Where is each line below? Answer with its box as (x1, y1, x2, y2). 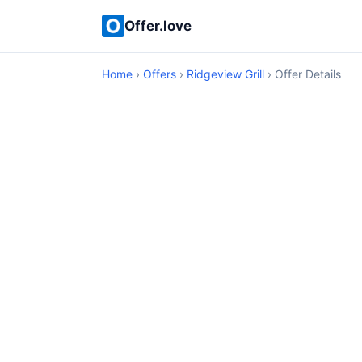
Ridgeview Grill (187, 67, 264, 81)
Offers (143, 67, 176, 81)
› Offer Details (264, 67, 341, 81)
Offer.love (124, 17, 192, 34)
